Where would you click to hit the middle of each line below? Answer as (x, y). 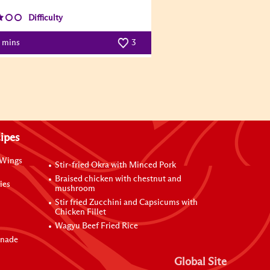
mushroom (75, 188)
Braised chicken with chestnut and (118, 179)
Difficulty (46, 18)
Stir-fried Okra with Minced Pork (116, 165)
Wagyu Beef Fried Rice (97, 226)
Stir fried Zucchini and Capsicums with (127, 202)
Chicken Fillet (81, 212)
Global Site (201, 262)
